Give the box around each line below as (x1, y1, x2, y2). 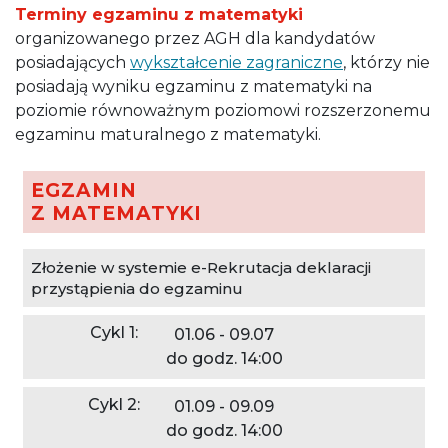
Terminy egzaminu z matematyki (15, 4, 303, 24)
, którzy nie (343, 52, 430, 72)
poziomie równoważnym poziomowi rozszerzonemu (15, 100, 431, 120)
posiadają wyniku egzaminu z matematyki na (15, 76, 372, 96)
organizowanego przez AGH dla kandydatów (15, 28, 375, 48)
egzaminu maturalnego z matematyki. (15, 124, 321, 144)
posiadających (15, 52, 130, 72)
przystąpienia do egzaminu (31, 278, 243, 298)
